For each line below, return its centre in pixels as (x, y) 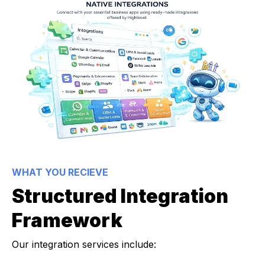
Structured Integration (120, 196)
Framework (67, 221)
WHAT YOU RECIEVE (60, 172)
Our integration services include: (84, 245)
